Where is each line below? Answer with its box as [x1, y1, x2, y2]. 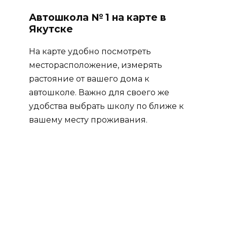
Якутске [28, 22, 73, 35]
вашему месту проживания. [28, 115, 147, 125]
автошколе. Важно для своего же [28, 87, 169, 97]
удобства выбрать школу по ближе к [28, 101, 184, 111]
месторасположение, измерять [28, 60, 162, 70]
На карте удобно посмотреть [28, 46, 151, 56]
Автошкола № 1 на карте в [28, 11, 166, 23]
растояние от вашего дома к [28, 73, 149, 84]
